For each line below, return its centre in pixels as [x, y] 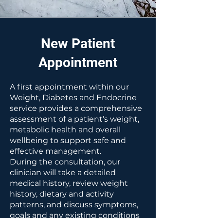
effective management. [55, 151]
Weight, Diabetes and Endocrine [73, 98]
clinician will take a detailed [63, 173]
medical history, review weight [69, 183]
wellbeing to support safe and [68, 140]
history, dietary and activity [62, 194]
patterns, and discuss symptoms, [74, 205]
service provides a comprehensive [76, 108]
